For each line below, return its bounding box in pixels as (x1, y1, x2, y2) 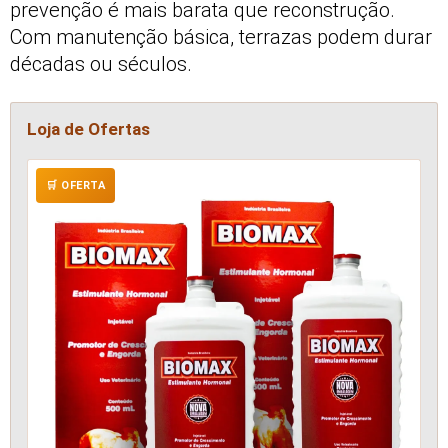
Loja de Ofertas (27, 119, 150, 140)
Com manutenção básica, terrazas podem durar (10, 25, 432, 50)
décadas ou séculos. (10, 52, 192, 77)
